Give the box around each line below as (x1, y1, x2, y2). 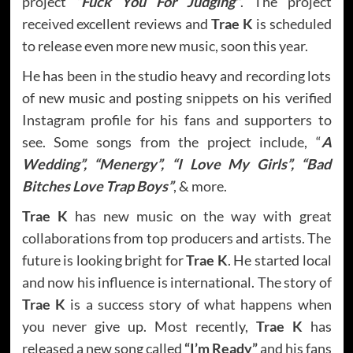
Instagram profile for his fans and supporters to (21, 110, 332, 128)
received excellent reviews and (21, 14, 211, 32)
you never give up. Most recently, (21, 317, 256, 335)
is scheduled (252, 14, 332, 32)
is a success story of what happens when (70, 295, 332, 313)
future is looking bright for (21, 251, 187, 269)
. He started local (227, 251, 332, 269)
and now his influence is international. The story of (21, 273, 332, 291)
